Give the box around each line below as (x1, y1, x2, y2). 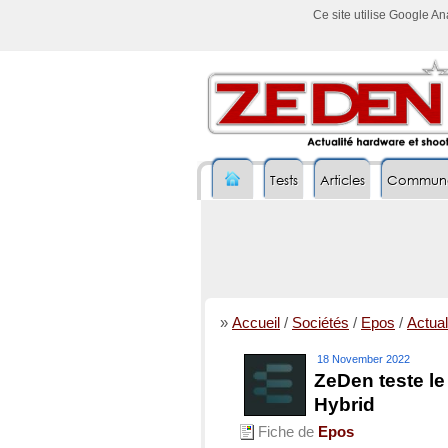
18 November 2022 (317, 353, 410, 365)
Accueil (232, 315, 280, 331)
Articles (320, 172, 365, 189)
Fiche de (258, 424, 314, 440)
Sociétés (292, 315, 349, 331)
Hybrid (314, 394, 375, 415)
